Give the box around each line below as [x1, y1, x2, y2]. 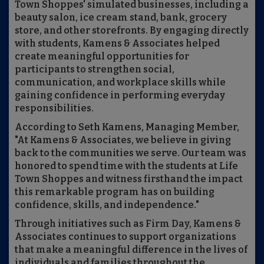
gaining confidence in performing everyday [15, 90, 225, 101]
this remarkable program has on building [15, 186, 214, 197]
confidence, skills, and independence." [15, 199, 199, 210]
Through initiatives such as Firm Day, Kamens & [15, 218, 241, 229]
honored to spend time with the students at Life [15, 160, 238, 171]
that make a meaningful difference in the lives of [15, 244, 247, 255]
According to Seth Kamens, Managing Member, [15, 121, 239, 133]
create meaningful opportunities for [15, 51, 189, 62]
